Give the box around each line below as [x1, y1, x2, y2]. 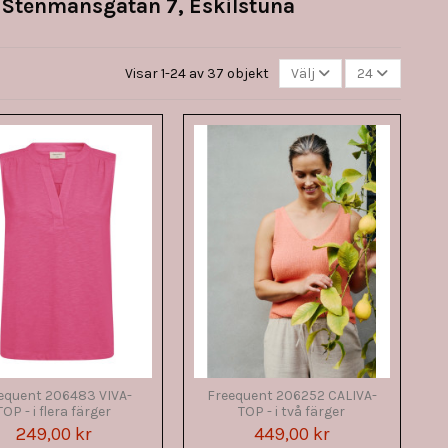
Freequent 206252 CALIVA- [206, 386, 377, 404]
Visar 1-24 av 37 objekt [124, 64, 272, 82]
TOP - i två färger [238, 402, 346, 420]
